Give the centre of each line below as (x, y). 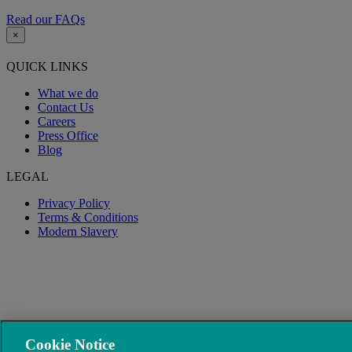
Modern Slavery (78, 232)
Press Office (68, 136)
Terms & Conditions (88, 218)
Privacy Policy (74, 203)
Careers (57, 122)
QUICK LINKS (47, 67)
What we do (68, 93)
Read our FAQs (46, 19)
